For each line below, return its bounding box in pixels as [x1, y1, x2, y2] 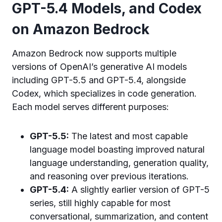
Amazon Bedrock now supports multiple [12, 48, 176, 58]
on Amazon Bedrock [12, 21, 150, 38]
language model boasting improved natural [30, 144, 205, 155]
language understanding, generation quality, [30, 158, 209, 168]
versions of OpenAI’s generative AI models [12, 61, 187, 72]
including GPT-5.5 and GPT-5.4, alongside [12, 75, 186, 85]
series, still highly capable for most [30, 198, 170, 208]
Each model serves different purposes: [12, 102, 169, 112]
